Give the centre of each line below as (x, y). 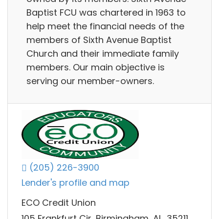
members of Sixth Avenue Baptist (99, 40)
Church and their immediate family (103, 53)
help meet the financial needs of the (105, 26)
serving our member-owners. (90, 81)
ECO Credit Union (59, 203)
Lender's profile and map (76, 183)
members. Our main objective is (96, 67)
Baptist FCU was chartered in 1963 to (106, 12)
